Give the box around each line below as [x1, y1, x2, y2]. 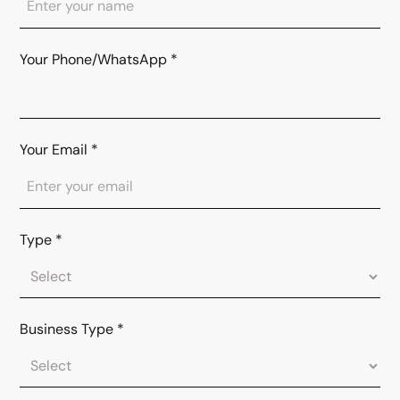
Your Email [20, 140, 88, 160]
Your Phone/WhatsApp [20, 50, 168, 70]
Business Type [20, 320, 114, 339]
